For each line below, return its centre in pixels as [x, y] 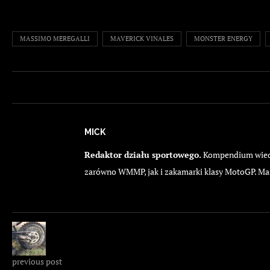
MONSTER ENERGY [223, 39]
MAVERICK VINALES [142, 39]
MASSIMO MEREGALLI [55, 39]
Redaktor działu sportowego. [143, 155]
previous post [37, 262]
